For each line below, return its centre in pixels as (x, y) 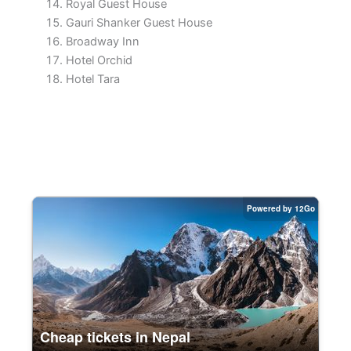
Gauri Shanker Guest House (139, 22)
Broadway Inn (102, 41)
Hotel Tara (92, 79)
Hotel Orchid (99, 60)
